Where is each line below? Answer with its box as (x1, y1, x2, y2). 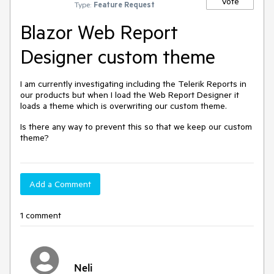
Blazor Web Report (20, 20, 178, 44)
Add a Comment (29, 179, 91, 190)
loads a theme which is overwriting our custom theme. (20, 100, 229, 111)
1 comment (20, 210, 61, 221)
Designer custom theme (20, 44, 215, 68)
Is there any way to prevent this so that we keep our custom (20, 121, 252, 132)
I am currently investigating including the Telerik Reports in (20, 78, 246, 89)
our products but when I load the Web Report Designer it (20, 89, 239, 100)
